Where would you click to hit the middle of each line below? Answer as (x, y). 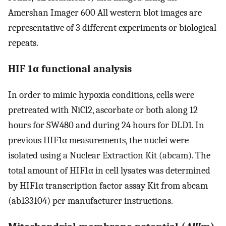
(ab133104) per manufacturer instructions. (91, 201)
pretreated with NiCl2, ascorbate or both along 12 (103, 110)
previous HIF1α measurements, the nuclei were (98, 140)
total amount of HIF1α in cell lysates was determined (109, 170)
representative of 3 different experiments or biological (112, 28)
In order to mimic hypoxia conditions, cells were (101, 95)
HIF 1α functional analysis (70, 69)
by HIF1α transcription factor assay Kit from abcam (108, 185)
